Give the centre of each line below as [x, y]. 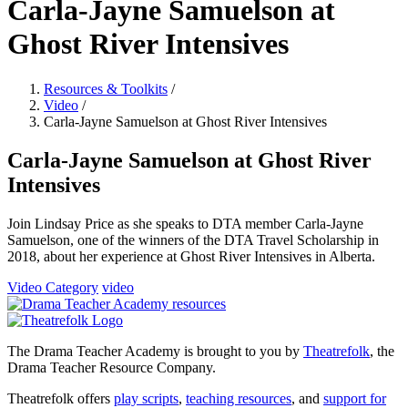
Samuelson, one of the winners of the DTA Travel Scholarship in [193, 240]
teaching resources [239, 398]
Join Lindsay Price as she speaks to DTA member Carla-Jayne [185, 223]
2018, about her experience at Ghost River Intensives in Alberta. [191, 256]
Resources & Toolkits [106, 88]
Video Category [53, 287]
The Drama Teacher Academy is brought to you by [155, 351]
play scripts [146, 398]
